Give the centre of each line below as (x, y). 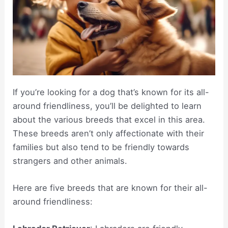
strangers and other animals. (70, 161)
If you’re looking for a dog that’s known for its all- (111, 92)
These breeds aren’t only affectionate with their (109, 133)
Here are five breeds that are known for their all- (110, 188)
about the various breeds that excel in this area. (109, 119)
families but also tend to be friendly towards (101, 147)
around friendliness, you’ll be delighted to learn (107, 106)
